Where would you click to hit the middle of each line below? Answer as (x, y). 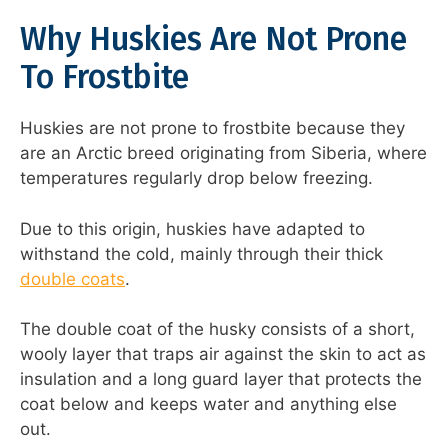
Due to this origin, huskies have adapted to (192, 228)
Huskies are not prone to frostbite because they (212, 128)
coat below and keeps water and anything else (208, 404)
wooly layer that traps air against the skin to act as (223, 354)
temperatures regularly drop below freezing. (196, 178)
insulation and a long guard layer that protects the (221, 379)
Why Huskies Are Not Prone (213, 39)
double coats (72, 278)
